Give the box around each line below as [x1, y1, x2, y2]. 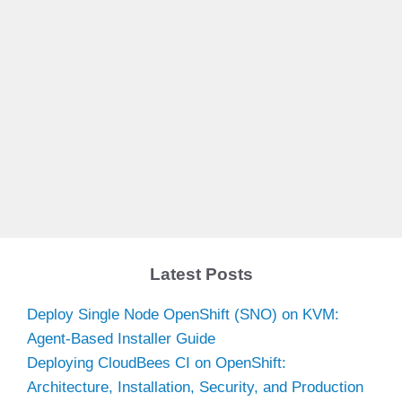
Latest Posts [149, 264, 253, 284]
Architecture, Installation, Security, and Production [27, 378, 363, 396]
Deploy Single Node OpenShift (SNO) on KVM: [27, 305, 339, 323]
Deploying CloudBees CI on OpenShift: [27, 354, 286, 371]
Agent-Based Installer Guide [27, 329, 215, 347]
